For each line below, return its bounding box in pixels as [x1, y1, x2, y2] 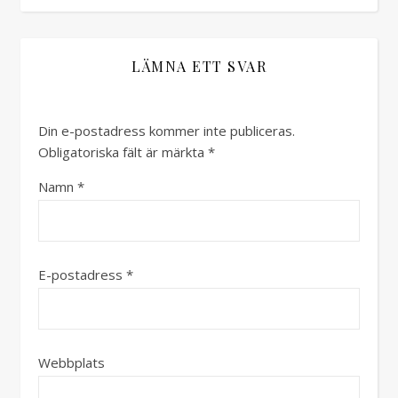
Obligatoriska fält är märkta [38, 143, 208, 161]
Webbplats [38, 354, 105, 371]
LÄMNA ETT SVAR [131, 57, 267, 76]
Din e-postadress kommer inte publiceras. [38, 122, 295, 139]
